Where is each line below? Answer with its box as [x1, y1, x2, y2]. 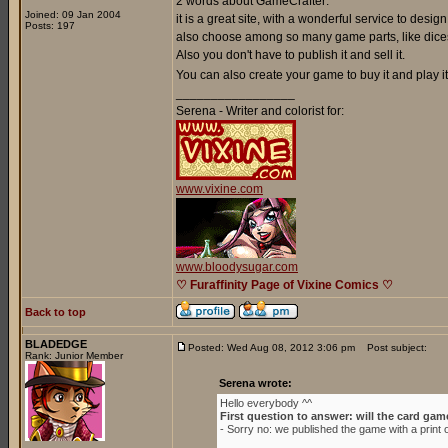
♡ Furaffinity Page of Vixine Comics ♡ [176, 278, 393, 292]
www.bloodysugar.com [176, 260, 298, 274]
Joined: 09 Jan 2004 [25, 9, 121, 20]
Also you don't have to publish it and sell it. [176, 48, 405, 62]
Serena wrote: [219, 377, 292, 389]
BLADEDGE [25, 338, 87, 350]
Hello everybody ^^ [220, 397, 312, 409]
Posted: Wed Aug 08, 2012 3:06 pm [188, 342, 355, 353]
